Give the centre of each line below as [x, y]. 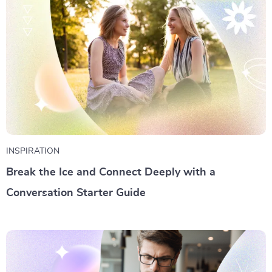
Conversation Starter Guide [76, 193]
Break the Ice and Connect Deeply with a [111, 172]
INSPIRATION [33, 151]
